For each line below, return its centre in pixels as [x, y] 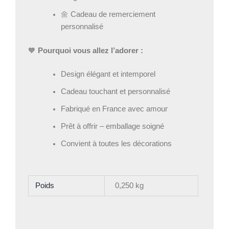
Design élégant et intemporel [108, 74]
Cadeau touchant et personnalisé [115, 91]
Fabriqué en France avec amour [114, 109]
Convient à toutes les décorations [116, 143]
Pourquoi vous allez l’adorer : [90, 50]
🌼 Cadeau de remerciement [108, 14]
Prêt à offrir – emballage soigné [112, 126]
